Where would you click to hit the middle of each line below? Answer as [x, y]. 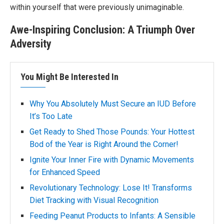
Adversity [31, 44]
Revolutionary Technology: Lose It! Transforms [111, 188]
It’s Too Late [51, 116]
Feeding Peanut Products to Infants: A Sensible [112, 216]
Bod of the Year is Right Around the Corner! [104, 144]
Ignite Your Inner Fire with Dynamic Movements [112, 160]
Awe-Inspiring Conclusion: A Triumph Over [102, 30]
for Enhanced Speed [65, 172]
